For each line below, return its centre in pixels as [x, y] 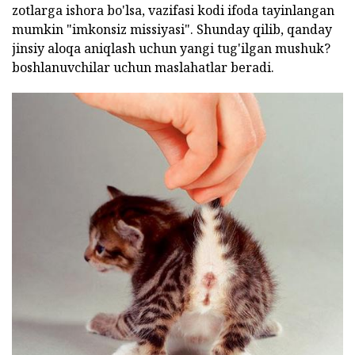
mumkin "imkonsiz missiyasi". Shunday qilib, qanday [172, 29]
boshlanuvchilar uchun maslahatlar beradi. [143, 67]
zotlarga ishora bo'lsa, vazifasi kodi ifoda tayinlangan [173, 10]
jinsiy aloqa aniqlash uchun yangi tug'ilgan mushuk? [171, 48]
